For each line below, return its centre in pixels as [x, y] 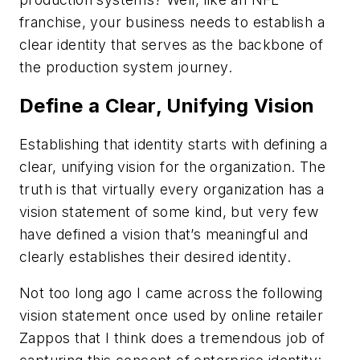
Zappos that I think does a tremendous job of [172, 338]
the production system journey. [126, 67]
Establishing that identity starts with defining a [174, 144]
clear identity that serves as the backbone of [171, 44]
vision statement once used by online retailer [171, 316]
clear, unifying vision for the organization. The [173, 166]
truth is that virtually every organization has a [172, 189]
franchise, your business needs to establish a [172, 22]
